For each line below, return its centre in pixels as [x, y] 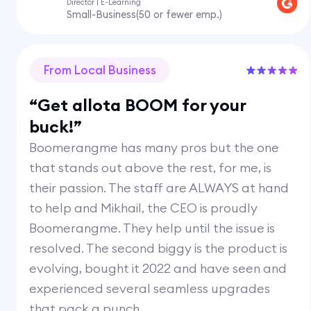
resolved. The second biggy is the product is [159, 248]
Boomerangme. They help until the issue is [152, 228]
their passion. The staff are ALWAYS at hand [159, 187]
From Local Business [100, 70]
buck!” [56, 126]
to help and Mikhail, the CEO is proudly [144, 208]
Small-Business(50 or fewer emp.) [144, 15]
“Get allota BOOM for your [138, 104]
